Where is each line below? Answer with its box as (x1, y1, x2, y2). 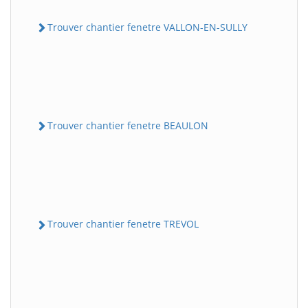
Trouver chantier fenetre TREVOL (47, 217, 199, 231)
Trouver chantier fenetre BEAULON (47, 119, 208, 133)
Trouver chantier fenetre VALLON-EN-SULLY (47, 20, 247, 34)
